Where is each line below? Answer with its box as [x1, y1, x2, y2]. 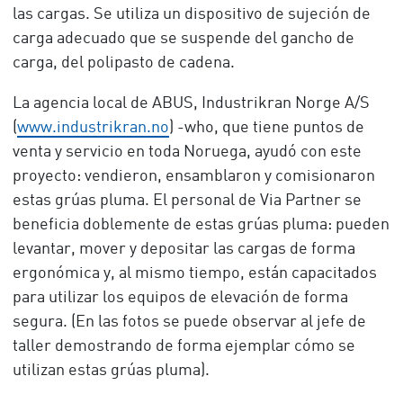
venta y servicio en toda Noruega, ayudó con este [12, 144, 362, 160]
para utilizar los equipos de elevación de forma [12, 290, 348, 306]
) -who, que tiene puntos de [168, 120, 364, 136]
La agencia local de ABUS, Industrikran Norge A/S [12, 95, 370, 112]
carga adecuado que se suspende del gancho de [12, 31, 354, 47]
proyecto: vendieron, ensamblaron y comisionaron [12, 168, 375, 184]
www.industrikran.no [16, 120, 169, 136]
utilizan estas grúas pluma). [12, 363, 210, 379]
